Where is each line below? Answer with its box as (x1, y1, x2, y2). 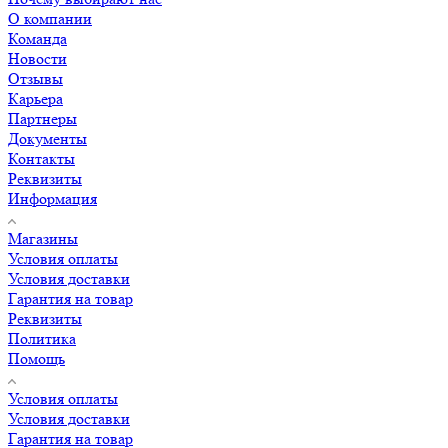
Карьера (8, 88, 63, 108)
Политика (8, 328, 76, 348)
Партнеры (8, 108, 77, 128)
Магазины (8, 228, 78, 248)
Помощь (8, 348, 65, 368)
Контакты (8, 148, 75, 168)
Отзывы (8, 68, 63, 88)
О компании (8, 8, 92, 28)
